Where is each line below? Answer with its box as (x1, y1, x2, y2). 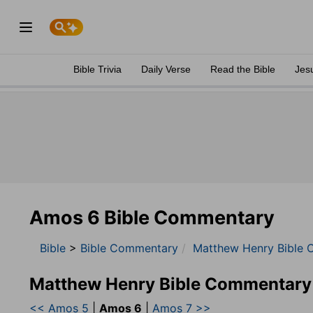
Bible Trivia (73, 64, 122, 75)
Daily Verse (141, 64, 191, 75)
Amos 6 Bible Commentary (29, 206, 275, 229)
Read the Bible (210, 64, 275, 75)
